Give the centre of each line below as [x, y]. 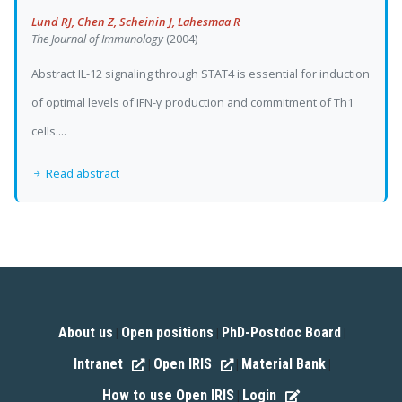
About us [86, 332]
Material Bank [283, 363]
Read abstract [81, 173]
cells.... [49, 131]
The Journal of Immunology [99, 38]
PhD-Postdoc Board [281, 332]
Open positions [167, 332]
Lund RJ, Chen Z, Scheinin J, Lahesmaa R [136, 21]
